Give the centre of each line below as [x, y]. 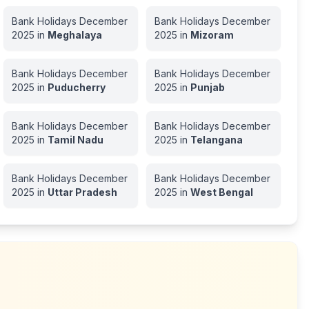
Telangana [216, 140]
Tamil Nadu [75, 140]
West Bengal [221, 192]
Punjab [207, 87]
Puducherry [76, 87]
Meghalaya [74, 35]
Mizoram [212, 35]
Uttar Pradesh [82, 192]
